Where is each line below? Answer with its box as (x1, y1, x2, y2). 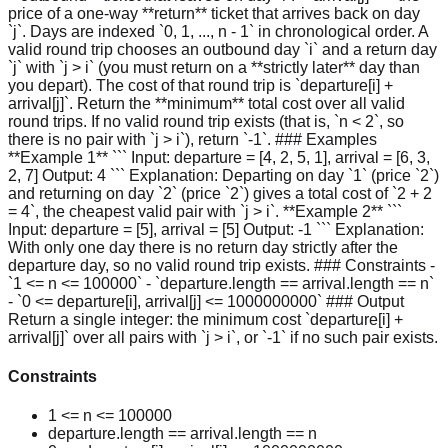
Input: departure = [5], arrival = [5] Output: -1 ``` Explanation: (8, 220, 424, 238)
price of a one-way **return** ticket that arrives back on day (8, 4, 420, 22)
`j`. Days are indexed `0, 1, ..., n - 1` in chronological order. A (8, 22, 428, 40)
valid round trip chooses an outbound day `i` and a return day (8, 40, 437, 58)
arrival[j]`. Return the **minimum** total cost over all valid (8, 94, 405, 112)
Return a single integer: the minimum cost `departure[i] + (8, 310, 403, 328)
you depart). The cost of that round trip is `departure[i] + (8, 76, 393, 94)
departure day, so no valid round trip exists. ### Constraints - (8, 256, 435, 274)
